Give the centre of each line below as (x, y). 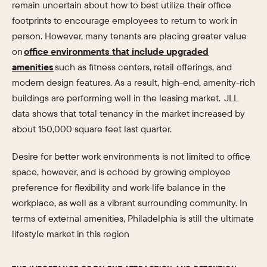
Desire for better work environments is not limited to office (131, 156)
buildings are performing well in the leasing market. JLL (125, 98)
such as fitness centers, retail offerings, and (143, 67)
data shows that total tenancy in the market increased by (128, 113)
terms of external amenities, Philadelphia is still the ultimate (133, 218)
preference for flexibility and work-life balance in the (119, 187)
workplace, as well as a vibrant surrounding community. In (130, 203)
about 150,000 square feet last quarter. (92, 129)
